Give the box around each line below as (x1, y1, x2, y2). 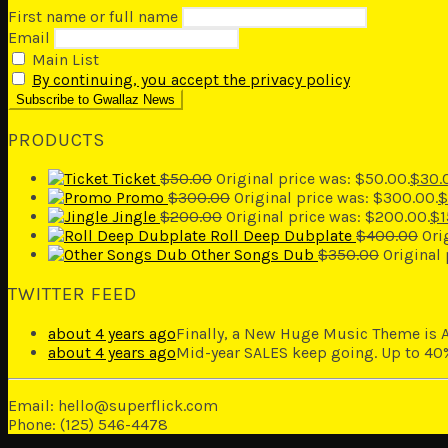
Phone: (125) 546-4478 (8, 414, 168, 434)
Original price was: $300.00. (234, 188, 438, 208)
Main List (28, 49, 99, 69)
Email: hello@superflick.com (8, 395, 218, 415)
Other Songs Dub (191, 245, 314, 265)
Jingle (112, 207, 156, 227)
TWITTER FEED (8, 283, 137, 306)
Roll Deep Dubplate (210, 226, 352, 246)
